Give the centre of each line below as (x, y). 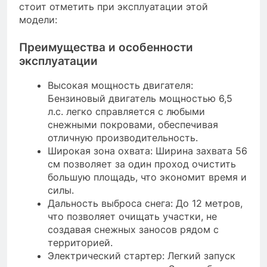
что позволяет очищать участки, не (132, 217)
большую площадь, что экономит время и (147, 177)
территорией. (80, 243)
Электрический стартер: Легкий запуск (142, 256)
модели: (38, 19)
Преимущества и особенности (106, 47)
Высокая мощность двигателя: (120, 86)
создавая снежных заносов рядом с (133, 230)
